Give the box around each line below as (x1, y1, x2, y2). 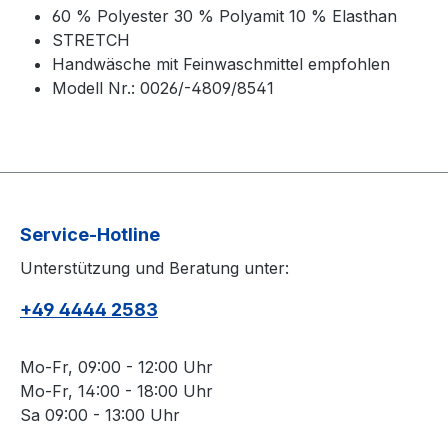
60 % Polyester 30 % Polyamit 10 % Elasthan (52, 6, 402, 26)
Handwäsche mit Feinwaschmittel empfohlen (52, 54, 390, 74)
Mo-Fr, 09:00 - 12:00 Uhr (20, 357, 213, 377)
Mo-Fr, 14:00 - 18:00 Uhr (20, 381, 213, 401)
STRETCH (52, 30, 130, 50)
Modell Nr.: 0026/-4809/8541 (52, 78, 274, 98)
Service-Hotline (20, 224, 160, 245)
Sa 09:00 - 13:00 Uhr (20, 405, 180, 425)
